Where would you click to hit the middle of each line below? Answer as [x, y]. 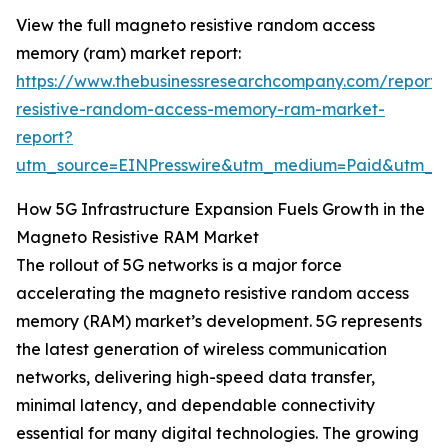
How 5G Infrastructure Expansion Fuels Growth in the [220, 209]
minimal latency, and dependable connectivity [195, 405]
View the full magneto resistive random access [195, 25]
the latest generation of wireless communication [201, 349]
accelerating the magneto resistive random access [212, 293]
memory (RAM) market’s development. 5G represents [219, 321]
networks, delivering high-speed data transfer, [195, 377]
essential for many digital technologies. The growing [217, 433]
